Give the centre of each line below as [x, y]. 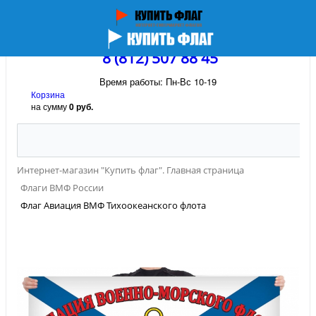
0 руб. [81, 107]
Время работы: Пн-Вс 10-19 [158, 81]
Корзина [48, 94]
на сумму [50, 106]
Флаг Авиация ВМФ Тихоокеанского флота [113, 206]
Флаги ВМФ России [62, 188]
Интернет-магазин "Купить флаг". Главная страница [130, 170]
